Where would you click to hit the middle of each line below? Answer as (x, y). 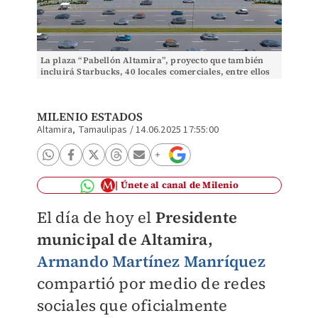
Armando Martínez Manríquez (151, 261)
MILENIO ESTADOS (90, 116)
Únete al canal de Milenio (179, 185)
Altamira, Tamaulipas (82, 130)
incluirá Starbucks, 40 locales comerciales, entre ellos (155, 72)
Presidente (196, 217)
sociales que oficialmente (132, 305)
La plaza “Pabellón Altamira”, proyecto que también (152, 60)
